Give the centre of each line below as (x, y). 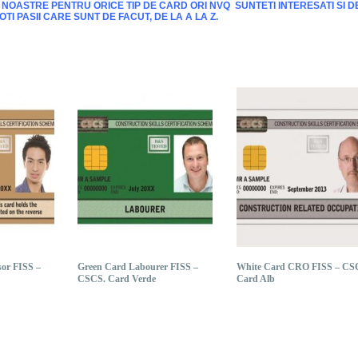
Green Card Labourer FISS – (138, 267)
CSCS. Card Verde (117, 278)
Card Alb (255, 278)
